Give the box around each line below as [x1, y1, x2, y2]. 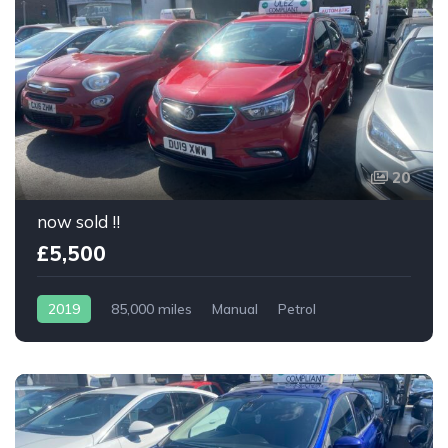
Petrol [278, 300, 316, 319]
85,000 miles [111, 300, 192, 319]
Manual [212, 300, 258, 319]
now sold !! [37, 211, 120, 233]
